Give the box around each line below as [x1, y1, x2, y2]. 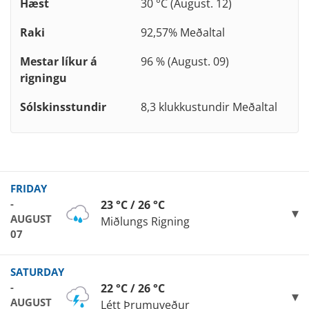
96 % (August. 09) [141, 54, 229, 70]
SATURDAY [10, 265, 64, 279]
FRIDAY [10, 181, 47, 196]
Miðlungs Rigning [101, 214, 190, 230]
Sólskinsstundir [20, 99, 106, 115]
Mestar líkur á [20, 54, 97, 70]
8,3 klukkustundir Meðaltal [141, 99, 277, 115]
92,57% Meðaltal [141, 25, 225, 41]
